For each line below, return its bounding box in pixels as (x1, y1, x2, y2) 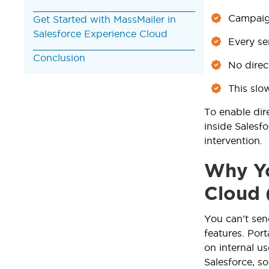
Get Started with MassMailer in (33, 13, 176, 25)
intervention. (204, 134, 262, 146)
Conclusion (33, 52, 85, 63)
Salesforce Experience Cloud (33, 28, 168, 39)
